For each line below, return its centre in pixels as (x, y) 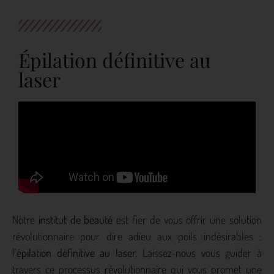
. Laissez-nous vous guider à (199, 252)
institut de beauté (76, 219)
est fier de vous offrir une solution (187, 219)
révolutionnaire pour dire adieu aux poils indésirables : (137, 236)
